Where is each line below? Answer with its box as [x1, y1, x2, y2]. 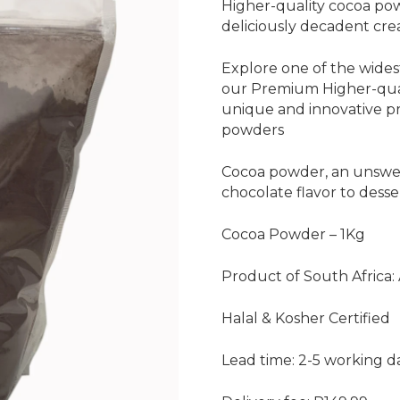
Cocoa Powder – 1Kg [221, 225, 365, 243]
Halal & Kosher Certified [221, 309, 390, 327]
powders [221, 121, 284, 138]
